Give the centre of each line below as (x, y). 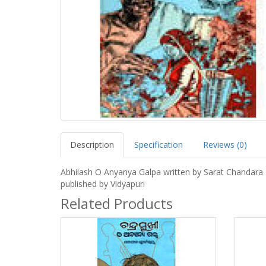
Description (92, 144)
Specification (159, 144)
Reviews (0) (225, 144)
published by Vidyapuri (103, 183)
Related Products (117, 203)
